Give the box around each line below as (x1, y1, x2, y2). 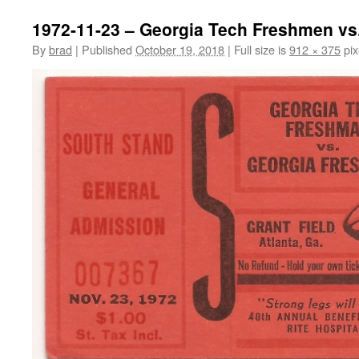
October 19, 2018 (135, 41, 224, 58)
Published (82, 41, 132, 58)
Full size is (231, 41, 289, 58)
